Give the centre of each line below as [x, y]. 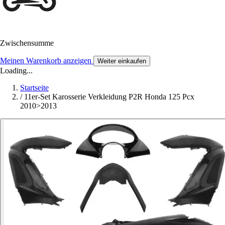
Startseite [34, 88]
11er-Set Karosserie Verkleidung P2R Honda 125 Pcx [109, 97]
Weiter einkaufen [122, 61]
